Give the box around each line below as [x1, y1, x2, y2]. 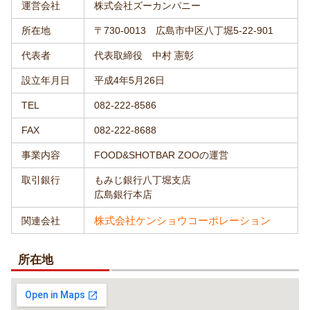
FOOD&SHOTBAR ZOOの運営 [94, 149, 229, 161]
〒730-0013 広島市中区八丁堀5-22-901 [94, 24, 274, 36]
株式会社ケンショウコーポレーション [94, 214, 271, 226]
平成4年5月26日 [94, 74, 165, 86]
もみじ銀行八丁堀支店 [94, 174, 192, 185]
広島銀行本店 [94, 188, 153, 200]
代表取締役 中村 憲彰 [94, 49, 194, 61]
